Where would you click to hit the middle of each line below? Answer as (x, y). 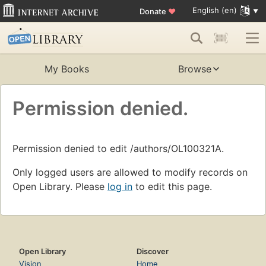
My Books (66, 69)
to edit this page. (172, 187)
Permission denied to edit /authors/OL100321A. (118, 149)
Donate (153, 11)
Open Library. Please (60, 187)
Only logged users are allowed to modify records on (130, 172)
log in (120, 187)
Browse (195, 69)
